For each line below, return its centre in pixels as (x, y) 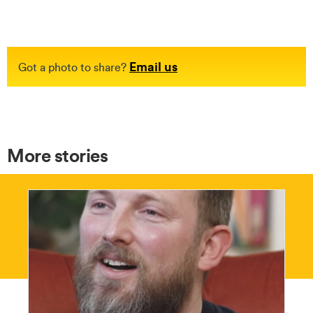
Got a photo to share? (74, 67)
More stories (57, 155)
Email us (153, 66)
